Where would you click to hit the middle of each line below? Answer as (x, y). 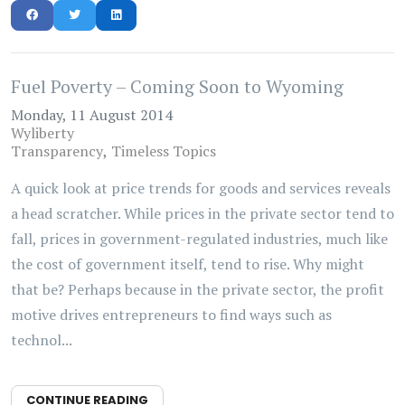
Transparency (57, 151)
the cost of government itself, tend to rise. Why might (188, 264)
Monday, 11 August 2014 (92, 115)
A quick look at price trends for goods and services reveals (201, 188)
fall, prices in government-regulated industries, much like (199, 239)
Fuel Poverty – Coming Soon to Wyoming (177, 86)
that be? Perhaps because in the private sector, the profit (198, 289)
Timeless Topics (164, 151)
